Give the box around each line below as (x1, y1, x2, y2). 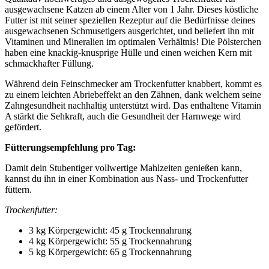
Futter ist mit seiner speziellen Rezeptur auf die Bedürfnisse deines (5, 14, 255, 25)
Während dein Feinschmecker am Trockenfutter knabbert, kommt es (5, 78, 262, 89)
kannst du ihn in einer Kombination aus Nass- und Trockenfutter (5, 173, 248, 184)
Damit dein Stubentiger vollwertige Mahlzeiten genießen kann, (5, 162, 242, 173)
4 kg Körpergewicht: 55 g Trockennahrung (29, 235, 192, 246)
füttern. (5, 184, 32, 195)
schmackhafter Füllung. (5, 58, 94, 68)
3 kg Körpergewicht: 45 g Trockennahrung (29, 225, 192, 235)
